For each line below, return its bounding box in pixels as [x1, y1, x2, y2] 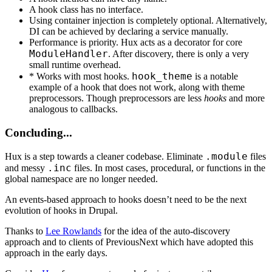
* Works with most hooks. [29, 70, 132, 81]
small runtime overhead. [29, 59, 121, 70]
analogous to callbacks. [29, 103, 118, 114]
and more [226, 92, 265, 103]
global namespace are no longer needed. [5, 174, 158, 185]
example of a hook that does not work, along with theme [29, 81, 245, 92]
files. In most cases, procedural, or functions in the [72, 163, 265, 174]
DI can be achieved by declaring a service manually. [29, 25, 228, 36]
